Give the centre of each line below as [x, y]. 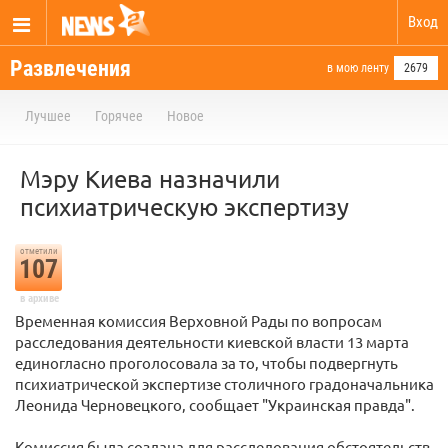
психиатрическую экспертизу [184, 206]
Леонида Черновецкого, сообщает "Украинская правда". [215, 404]
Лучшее [48, 116]
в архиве [39, 298]
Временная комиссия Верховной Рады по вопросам [198, 320]
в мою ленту [358, 68]
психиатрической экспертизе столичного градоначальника [224, 383]
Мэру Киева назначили [150, 178]
